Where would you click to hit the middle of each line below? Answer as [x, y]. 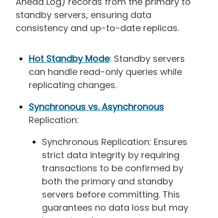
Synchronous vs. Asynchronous [96, 107]
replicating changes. [73, 85]
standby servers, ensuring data [83, 15]
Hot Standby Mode [69, 59]
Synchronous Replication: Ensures [115, 142]
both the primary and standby [108, 182]
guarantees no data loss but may [115, 208]
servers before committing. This [111, 195]
